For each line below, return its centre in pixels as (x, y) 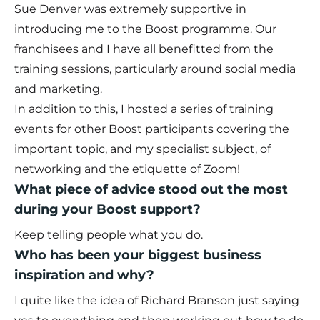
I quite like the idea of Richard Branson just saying (157, 301)
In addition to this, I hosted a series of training (144, 109)
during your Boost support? (107, 210)
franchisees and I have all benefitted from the (144, 49)
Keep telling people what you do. (109, 235)
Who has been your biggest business (138, 255)
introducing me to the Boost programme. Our (145, 29)
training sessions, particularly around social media (155, 69)
